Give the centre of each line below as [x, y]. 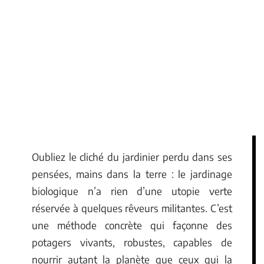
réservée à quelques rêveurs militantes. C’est [132, 208]
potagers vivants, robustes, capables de [132, 242]
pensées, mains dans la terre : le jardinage [132, 174]
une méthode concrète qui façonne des [132, 225]
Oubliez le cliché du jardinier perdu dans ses [132, 157]
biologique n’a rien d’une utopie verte [132, 191]
